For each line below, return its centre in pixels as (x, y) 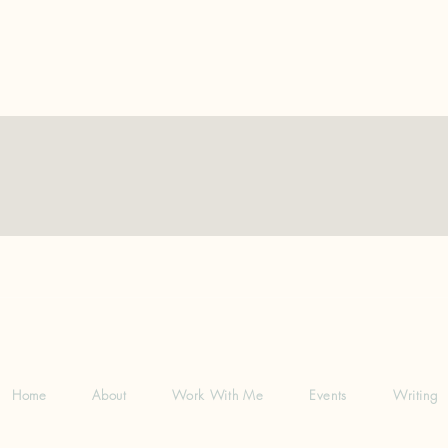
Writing (415, 394)
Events (328, 394)
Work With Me (218, 394)
